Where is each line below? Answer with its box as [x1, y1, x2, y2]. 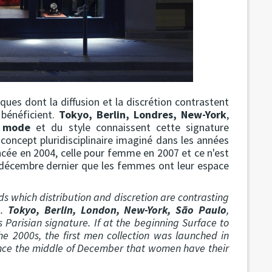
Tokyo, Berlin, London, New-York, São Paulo [7, 203, 227, 217]
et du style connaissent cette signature [30, 120, 229, 135]
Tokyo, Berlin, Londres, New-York [58, 107, 227, 122]
